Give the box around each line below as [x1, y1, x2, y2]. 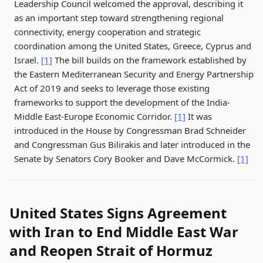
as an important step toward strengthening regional [14, 12, 224, 23]
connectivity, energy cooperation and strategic [14, 26, 201, 38]
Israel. [14, 54, 41, 66]
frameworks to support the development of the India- [14, 96, 230, 108]
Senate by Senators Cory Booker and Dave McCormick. [14, 153, 237, 164]
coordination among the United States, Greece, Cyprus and [14, 40, 251, 52]
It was [186, 110, 212, 122]
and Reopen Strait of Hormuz [9, 241, 213, 260]
